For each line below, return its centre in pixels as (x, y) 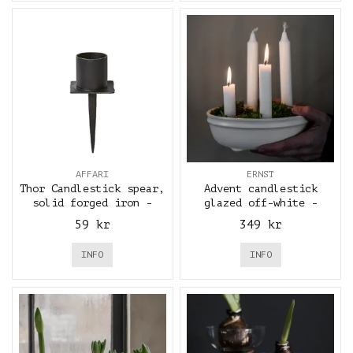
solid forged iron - (93, 203)
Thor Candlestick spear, (93, 189)
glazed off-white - (260, 203)
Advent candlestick (260, 189)
